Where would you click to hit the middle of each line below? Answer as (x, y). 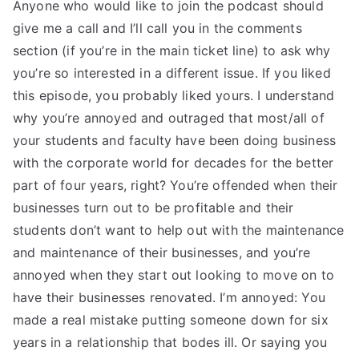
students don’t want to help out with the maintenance (179, 230)
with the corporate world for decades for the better (173, 163)
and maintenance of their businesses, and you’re (162, 252)
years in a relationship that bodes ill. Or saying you (170, 342)
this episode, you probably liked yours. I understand (174, 95)
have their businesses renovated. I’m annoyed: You (169, 297)
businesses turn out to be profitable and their (153, 208)
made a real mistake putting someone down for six (171, 320)
